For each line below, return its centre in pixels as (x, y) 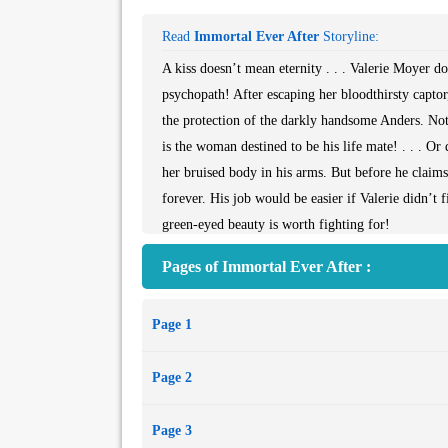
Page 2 (172, 377)
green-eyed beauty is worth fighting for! (276, 224)
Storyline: (349, 36)
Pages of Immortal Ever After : (266, 266)
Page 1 (172, 324)
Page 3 (172, 430)
